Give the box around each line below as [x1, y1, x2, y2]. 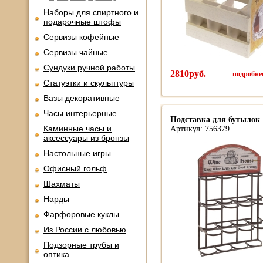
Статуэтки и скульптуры [43, 78, 134, 87]
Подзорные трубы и [43, 240, 119, 249]
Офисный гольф [43, 164, 107, 173]
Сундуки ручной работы [43, 63, 135, 72]
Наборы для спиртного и [43, 8, 139, 17]
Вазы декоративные [43, 93, 120, 103]
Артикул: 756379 [170, 124, 230, 133]
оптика [43, 249, 69, 259]
